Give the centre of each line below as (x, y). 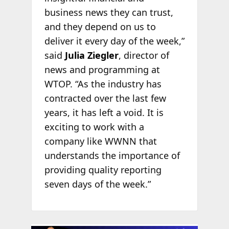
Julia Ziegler (91, 55)
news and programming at (102, 69)
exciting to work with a (94, 127)
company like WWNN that (100, 141)
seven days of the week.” (97, 184)
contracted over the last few (105, 98)
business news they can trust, (109, 12)
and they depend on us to (100, 26)
